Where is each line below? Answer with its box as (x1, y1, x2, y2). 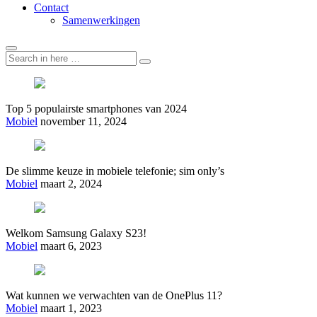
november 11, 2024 (40, 115, 127, 127)
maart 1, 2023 (40, 301, 102, 314)
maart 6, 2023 (40, 239, 102, 252)
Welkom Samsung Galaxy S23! (6, 226, 146, 239)
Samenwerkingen (62, 13, 140, 26)
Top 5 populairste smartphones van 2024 (6, 102, 187, 115)
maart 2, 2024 (40, 177, 102, 190)
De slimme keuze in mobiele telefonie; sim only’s (6, 164, 224, 177)
